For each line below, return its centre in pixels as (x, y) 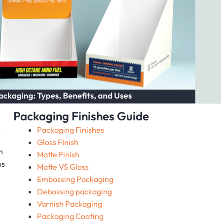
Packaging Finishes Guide (81, 116)
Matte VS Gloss (63, 167)
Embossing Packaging (75, 179)
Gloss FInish (57, 142)
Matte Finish (58, 155)
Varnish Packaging (69, 204)
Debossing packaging (74, 192)
